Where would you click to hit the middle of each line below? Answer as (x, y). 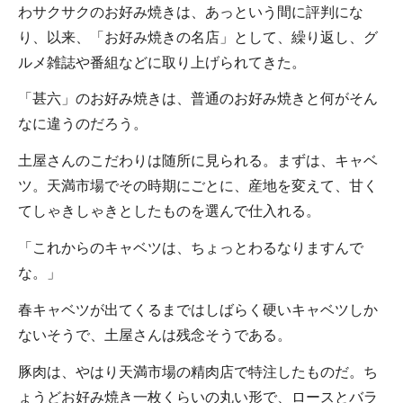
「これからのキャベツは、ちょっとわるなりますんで (191, 247)
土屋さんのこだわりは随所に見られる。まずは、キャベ (198, 161)
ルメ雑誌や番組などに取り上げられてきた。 (162, 62)
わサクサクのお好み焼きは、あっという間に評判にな (191, 12)
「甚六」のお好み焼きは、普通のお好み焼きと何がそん (198, 99)
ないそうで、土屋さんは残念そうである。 (155, 335)
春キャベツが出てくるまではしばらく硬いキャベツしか (198, 309)
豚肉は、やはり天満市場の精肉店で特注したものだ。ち (198, 372)
